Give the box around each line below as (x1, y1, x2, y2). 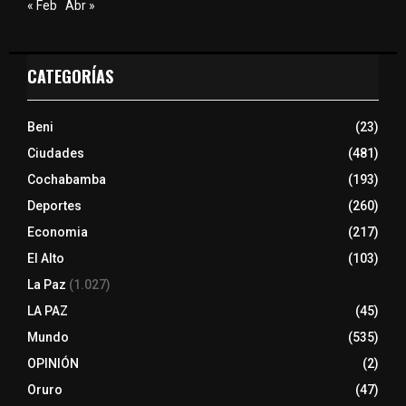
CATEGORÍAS (27, 64, 113, 89)
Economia (27, 225, 88, 240)
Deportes (27, 198, 82, 214)
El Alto (27, 251, 64, 266)
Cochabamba (27, 172, 106, 188)
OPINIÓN (27, 356, 79, 372)
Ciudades (27, 146, 84, 161)
